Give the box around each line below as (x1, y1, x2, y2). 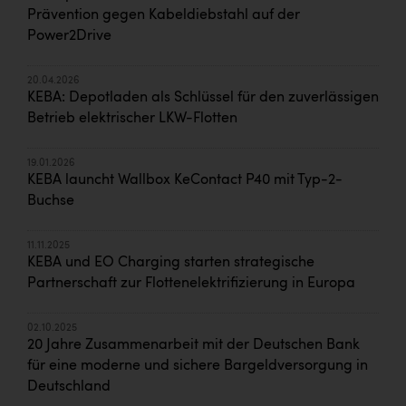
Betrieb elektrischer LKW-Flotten (27, 111, 237, 126)
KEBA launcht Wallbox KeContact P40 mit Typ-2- (27, 172, 343, 188)
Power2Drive (27, 28, 111, 43)
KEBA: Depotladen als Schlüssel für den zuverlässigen (27, 90, 379, 105)
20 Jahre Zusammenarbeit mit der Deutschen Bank (27, 337, 360, 353)
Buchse (27, 193, 74, 208)
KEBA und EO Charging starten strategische (27, 255, 314, 270)
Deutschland (27, 379, 111, 394)
